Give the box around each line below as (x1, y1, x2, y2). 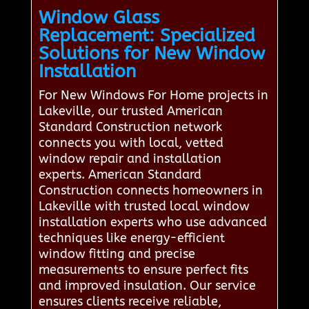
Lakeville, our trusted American (38, 103, 223, 119)
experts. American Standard (38, 166, 201, 182)
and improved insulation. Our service (38, 277, 256, 293)
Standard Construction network (38, 119, 222, 134)
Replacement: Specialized (38, 24, 255, 46)
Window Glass (38, 6, 159, 28)
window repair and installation (38, 150, 221, 166)
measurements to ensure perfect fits (38, 261, 248, 277)
